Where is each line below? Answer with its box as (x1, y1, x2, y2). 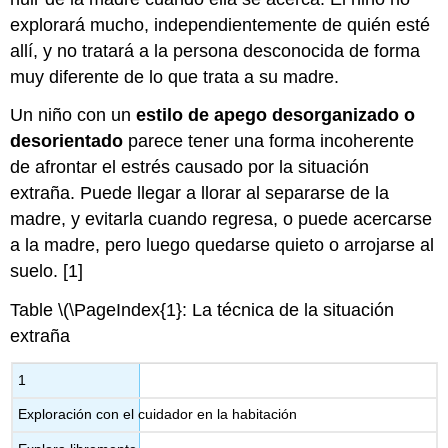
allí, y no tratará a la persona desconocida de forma (10, 40, 421, 61)
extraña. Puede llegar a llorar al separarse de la (10, 183, 390, 204)
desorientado (10, 131, 129, 152)
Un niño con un (10, 105, 137, 126)
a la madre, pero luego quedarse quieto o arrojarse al (10, 235, 435, 256)
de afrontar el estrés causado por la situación (10, 157, 370, 178)
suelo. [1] (10, 261, 84, 282)
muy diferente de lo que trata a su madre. (10, 66, 340, 87)
